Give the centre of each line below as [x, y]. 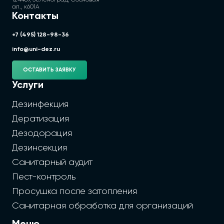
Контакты [35, 17]
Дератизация [40, 119]
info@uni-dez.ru [36, 50]
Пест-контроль [44, 177]
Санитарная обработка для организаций [102, 206]
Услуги [28, 86]
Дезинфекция [40, 105]
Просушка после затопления [74, 192]
